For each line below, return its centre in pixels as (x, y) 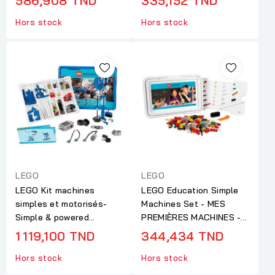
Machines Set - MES (183, 203)
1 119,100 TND (55, 236)
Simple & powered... (55, 217)
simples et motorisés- (61, 203)
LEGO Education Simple (190, 190)
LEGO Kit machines (55, 190)
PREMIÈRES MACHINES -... (194, 217)
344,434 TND (183, 236)
